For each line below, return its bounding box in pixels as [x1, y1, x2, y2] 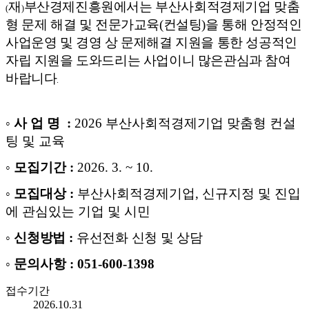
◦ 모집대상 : [6, 186, 77, 201]
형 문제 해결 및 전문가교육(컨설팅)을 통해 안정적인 [6, 17, 302, 32]
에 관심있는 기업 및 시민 [6, 204, 150, 219]
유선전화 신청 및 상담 [76, 230, 203, 246]
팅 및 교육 [6, 134, 65, 149]
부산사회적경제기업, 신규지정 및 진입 [77, 186, 301, 201]
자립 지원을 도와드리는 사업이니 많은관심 [6, 53, 250, 68]
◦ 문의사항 [6, 257, 66, 272]
